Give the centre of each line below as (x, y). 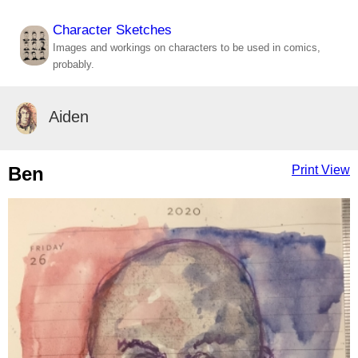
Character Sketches (113, 30)
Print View (321, 169)
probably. (74, 65)
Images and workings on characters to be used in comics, (187, 48)
